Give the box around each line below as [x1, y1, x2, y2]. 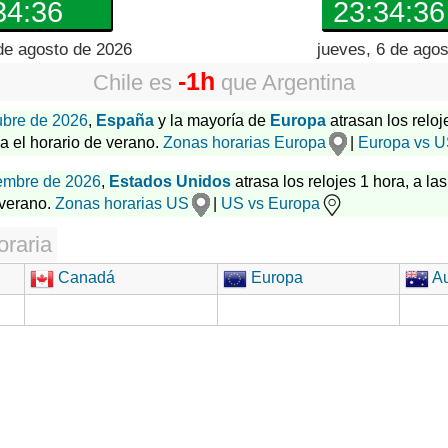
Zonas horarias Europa [163, 134, 326, 152]
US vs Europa [221, 195, 320, 213]
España [96, 112, 154, 129]
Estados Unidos [109, 173, 231, 190]
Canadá [54, 269, 115, 287]
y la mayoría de [154, 112, 270, 129]
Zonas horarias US [55, 195, 189, 213]
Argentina [262, 70, 355, 95]
